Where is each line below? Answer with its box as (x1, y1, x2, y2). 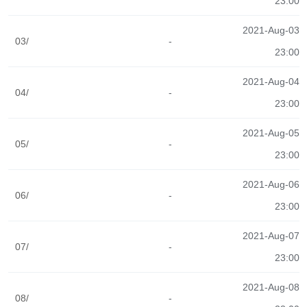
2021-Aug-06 (242, 179, 299, 190)
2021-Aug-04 (242, 76, 299, 87)
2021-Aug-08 (242, 282, 299, 293)
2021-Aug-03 (242, 25, 299, 36)
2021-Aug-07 (242, 230, 299, 241)
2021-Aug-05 (242, 127, 299, 138)
